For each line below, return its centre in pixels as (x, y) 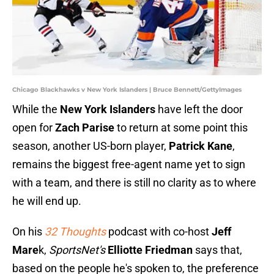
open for (34, 128)
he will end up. (47, 201)
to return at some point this (182, 128)
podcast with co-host (159, 232)
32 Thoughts (75, 232)
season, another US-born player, (91, 146)
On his (28, 232)
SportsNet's (77, 250)
